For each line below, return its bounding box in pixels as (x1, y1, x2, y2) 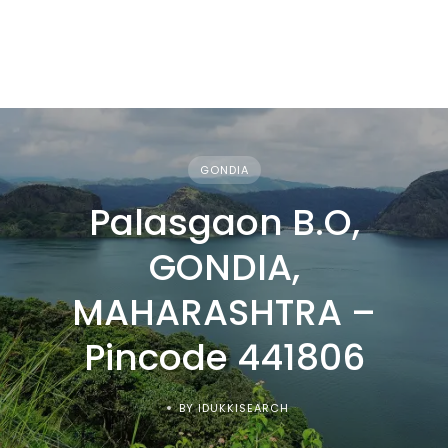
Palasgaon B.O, (88, 197, 360, 248)
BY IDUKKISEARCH (179, 400, 289, 416)
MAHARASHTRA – (72, 287, 376, 338)
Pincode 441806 (83, 332, 365, 383)
